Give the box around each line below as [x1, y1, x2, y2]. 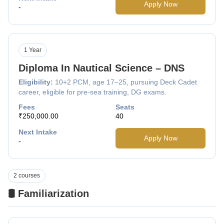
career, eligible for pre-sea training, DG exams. [18, 87, 166, 96]
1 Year [24, 46, 41, 53]
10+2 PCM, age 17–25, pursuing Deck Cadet [55, 77, 197, 86]
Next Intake [18, 127, 57, 136]
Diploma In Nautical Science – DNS [18, 62, 184, 73]
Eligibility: [18, 77, 55, 86]
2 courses [13, 171, 40, 179]
